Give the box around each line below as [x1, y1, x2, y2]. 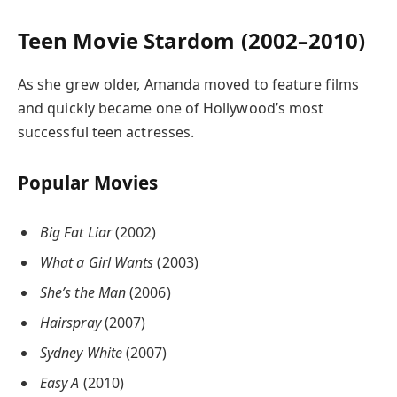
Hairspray [40, 313, 101, 333]
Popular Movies [18, 169, 159, 195]
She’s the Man [40, 282, 127, 302]
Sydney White [40, 343, 122, 363]
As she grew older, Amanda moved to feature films [18, 74, 359, 95]
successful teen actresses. [18, 122, 195, 143]
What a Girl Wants [40, 252, 154, 272]
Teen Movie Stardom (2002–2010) [18, 26, 366, 56]
